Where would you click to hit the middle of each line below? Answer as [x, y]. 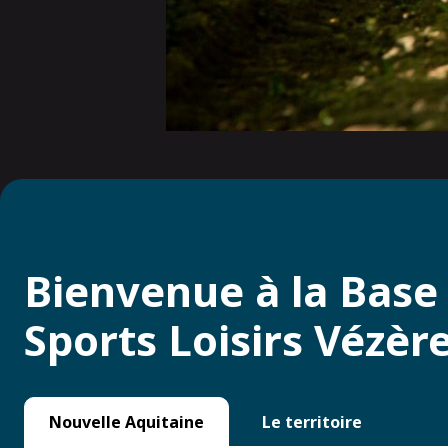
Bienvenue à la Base [231, 290]
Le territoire [312, 421]
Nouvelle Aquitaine [126, 421]
